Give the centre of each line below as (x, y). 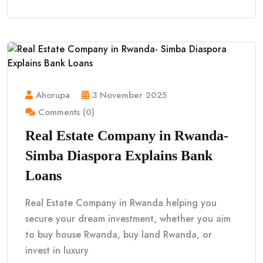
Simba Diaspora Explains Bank (119, 156)
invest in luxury (57, 250)
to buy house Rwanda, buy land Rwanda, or (119, 235)
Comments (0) (65, 112)
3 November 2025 (129, 95)
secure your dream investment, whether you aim (128, 219)
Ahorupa (53, 95)
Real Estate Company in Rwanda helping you (121, 203)
